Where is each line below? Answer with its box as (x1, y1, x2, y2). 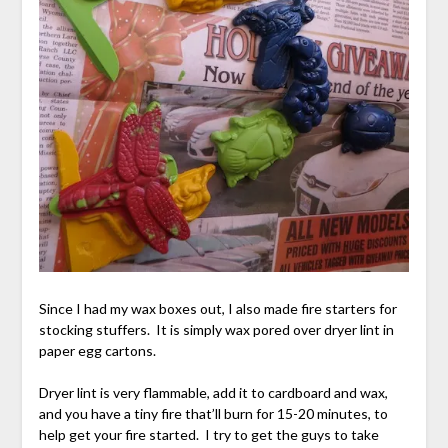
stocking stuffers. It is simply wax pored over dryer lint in (38, 320, 394, 338)
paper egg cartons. (38, 341, 156, 359)
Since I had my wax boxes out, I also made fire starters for (38, 299, 397, 317)
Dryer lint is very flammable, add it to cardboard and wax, (38, 383, 388, 401)
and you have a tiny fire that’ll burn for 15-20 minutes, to (38, 404, 388, 422)
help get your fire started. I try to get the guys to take (38, 425, 379, 443)
